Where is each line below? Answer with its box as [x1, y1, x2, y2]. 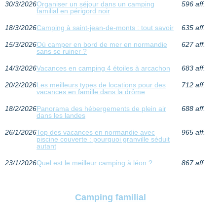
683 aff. [181, 64, 205, 72]
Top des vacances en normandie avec [37, 128, 155, 136]
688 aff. [181, 104, 205, 112]
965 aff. [181, 128, 205, 136]
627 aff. [181, 40, 205, 48]
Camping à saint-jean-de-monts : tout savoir [37, 23, 174, 32]
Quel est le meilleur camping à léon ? [37, 158, 152, 167]
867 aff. [181, 158, 205, 167]
